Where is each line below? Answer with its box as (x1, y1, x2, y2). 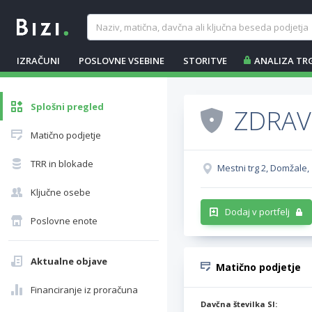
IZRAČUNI (17, 54, 60, 67)
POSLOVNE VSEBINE (79, 54, 164, 67)
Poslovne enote (31, 214, 97, 227)
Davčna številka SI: (201, 299, 277, 309)
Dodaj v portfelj (225, 205, 290, 218)
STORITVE (183, 54, 227, 67)
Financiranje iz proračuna (31, 283, 138, 296)
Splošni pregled (31, 100, 104, 113)
